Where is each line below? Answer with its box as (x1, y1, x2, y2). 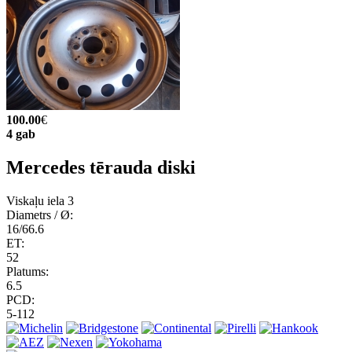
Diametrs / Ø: (6, 207, 73, 222)
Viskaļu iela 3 (6, 193, 74, 207)
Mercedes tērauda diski (6, 156, 196, 178)
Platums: (6, 264, 49, 278)
